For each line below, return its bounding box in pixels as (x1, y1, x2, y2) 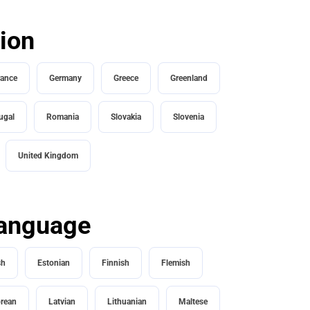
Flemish (161, 258, 190, 268)
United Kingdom (17, 151, 78, 161)
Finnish (102, 258, 129, 268)
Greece (113, 73, 138, 84)
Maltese (178, 297, 208, 307)
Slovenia (173, 112, 204, 122)
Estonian (37, 258, 70, 268)
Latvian (48, 297, 75, 307)
